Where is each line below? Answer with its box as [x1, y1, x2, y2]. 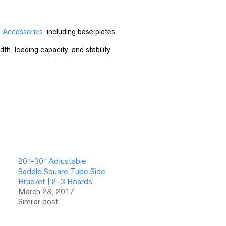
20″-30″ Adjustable [18, 157, 86, 165]
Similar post [18, 197, 59, 206]
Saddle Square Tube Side [18, 167, 105, 176]
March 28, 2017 [18, 187, 74, 196]
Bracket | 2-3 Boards [18, 177, 92, 186]
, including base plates [43, 28, 115, 36]
